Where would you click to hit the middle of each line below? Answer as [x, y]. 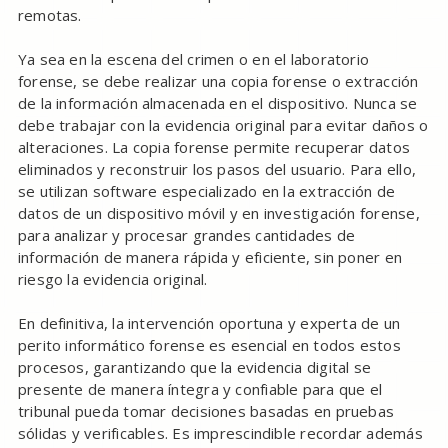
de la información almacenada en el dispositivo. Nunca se [217, 103]
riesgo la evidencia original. [112, 279]
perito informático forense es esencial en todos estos [209, 345]
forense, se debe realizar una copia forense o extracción [218, 81]
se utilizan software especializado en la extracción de [206, 191]
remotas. [49, 15]
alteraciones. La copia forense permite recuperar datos [214, 147]
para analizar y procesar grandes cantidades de [186, 235]
